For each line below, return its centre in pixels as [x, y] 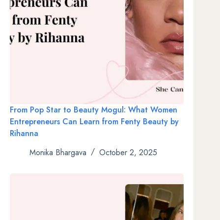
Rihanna [24, 134]
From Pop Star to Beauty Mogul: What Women [94, 110]
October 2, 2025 [128, 152]
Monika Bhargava [58, 152]
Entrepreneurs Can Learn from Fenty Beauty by [94, 122]
